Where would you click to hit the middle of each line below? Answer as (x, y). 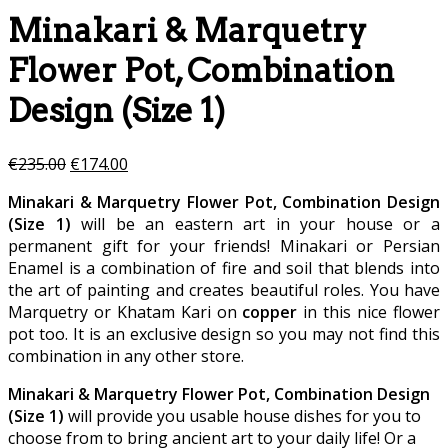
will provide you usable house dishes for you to (242, 415)
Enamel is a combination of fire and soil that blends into (224, 267)
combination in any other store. (126, 355)
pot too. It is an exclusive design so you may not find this (224, 333)
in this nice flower (369, 311)
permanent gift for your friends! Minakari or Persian (224, 245)
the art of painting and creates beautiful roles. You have (224, 289)
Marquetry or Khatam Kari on (125, 311)
